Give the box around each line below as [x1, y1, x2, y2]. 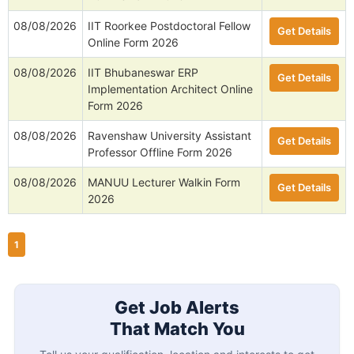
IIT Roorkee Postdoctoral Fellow [88, 19, 250, 33]
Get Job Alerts [115, 297, 239, 318]
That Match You [109, 318, 245, 340]
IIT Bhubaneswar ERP [88, 66, 198, 80]
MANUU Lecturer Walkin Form [88, 175, 240, 190]
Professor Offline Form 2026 [88, 145, 232, 160]
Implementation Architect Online [88, 82, 253, 96]
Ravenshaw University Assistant [88, 129, 251, 143]
